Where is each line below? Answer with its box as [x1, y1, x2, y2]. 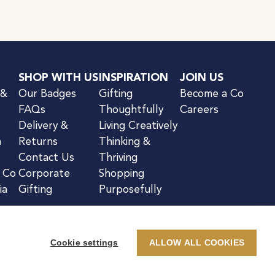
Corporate [18, 169, 70, 180]
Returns [18, 137, 58, 148]
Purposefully [99, 185, 161, 196]
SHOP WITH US [18, 73, 98, 84]
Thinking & [99, 137, 150, 148]
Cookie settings [50, 238, 118, 247]
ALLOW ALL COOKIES [149, 238, 244, 247]
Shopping [99, 169, 144, 180]
